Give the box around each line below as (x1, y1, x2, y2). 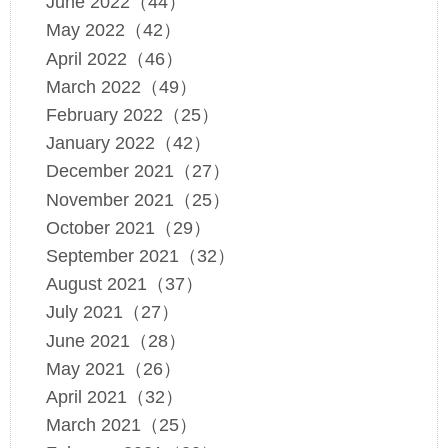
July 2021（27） (45, 302, 179, 323)
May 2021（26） (45, 358, 181, 379)
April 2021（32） (45, 386, 183, 407)
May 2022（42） (45, 20, 181, 41)
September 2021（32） (45, 245, 235, 266)
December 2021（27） (45, 161, 230, 182)
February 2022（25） (45, 105, 219, 126)
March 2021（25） (45, 415, 197, 436)
